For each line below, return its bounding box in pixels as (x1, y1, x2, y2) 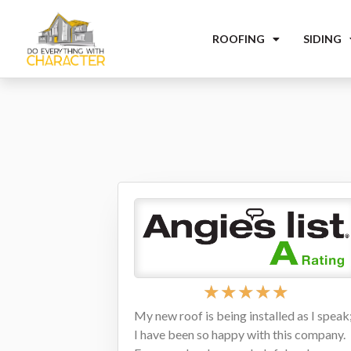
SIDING (302, 31, 342, 45)
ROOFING (212, 31, 265, 45)
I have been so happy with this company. (134, 327, 346, 342)
